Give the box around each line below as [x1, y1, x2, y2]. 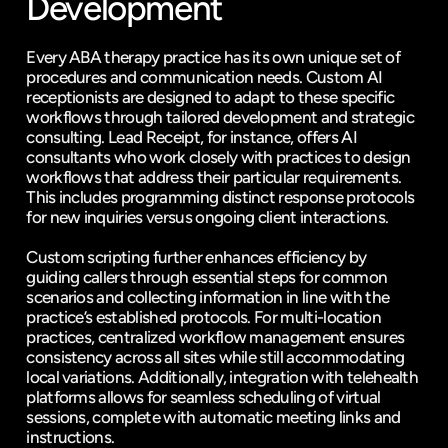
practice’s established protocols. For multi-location [26, 307, 381, 327]
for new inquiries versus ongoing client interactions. [26, 207, 389, 227]
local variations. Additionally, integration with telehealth [26, 367, 419, 387]
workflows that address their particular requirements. [26, 167, 402, 187]
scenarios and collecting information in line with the [26, 287, 390, 307]
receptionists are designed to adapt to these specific [26, 87, 395, 107]
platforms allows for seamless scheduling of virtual [26, 387, 381, 407]
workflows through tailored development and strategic [26, 107, 414, 127]
